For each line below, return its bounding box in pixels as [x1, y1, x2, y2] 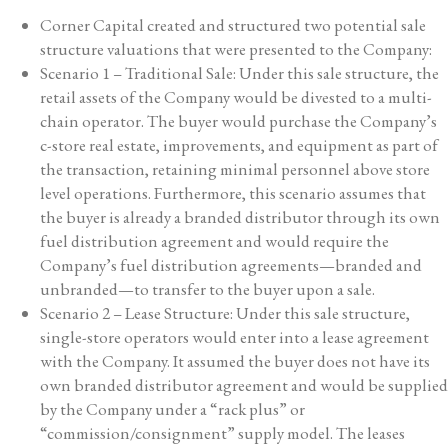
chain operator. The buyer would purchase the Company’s [40, 110, 437, 132]
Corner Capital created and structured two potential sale [40, 14, 426, 36]
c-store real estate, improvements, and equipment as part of [40, 134, 438, 156]
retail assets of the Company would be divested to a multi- [40, 86, 432, 108]
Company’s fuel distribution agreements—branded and [40, 254, 422, 276]
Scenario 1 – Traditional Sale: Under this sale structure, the [40, 62, 439, 84]
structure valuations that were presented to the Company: [40, 38, 432, 60]
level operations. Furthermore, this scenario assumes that [40, 182, 426, 204]
